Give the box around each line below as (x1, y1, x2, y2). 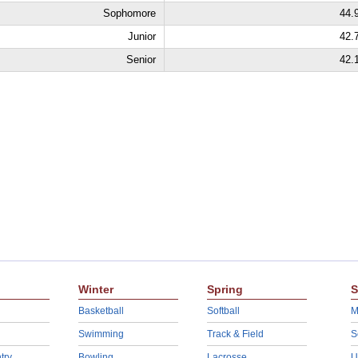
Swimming (78, 328, 124, 340)
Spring (206, 283, 243, 296)
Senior (125, 54, 156, 66)
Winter (78, 283, 113, 296)
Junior (127, 30, 156, 42)
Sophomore (102, 7, 156, 19)
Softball (206, 305, 240, 316)
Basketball (78, 305, 124, 316)
